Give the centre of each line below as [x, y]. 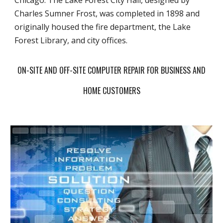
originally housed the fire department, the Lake [103, 27]
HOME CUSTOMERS [111, 91]
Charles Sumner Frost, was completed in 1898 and [107, 14]
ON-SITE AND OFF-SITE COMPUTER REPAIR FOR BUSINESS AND [111, 70]
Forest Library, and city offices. [71, 41]
